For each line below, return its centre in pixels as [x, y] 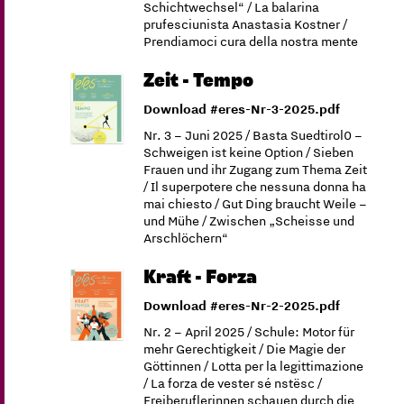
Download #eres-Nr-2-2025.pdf [242, 306]
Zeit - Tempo [199, 81]
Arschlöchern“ [186, 238]
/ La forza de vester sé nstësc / [233, 383]
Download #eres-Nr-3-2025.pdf [242, 109]
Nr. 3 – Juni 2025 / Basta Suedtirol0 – [253, 135]
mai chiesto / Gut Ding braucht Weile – [256, 204]
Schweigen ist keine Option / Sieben [249, 152]
